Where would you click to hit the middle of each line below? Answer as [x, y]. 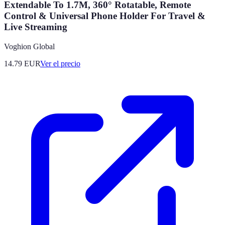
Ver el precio [60, 63]
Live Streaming [36, 27]
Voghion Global [29, 46]
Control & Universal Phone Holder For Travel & [105, 16]
